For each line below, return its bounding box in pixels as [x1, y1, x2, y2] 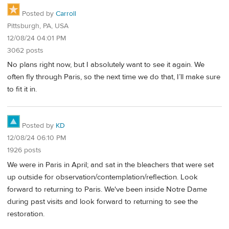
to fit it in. [7, 84, 37, 95]
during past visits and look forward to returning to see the [7, 196, 198, 207]
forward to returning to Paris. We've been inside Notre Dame [7, 184, 207, 194]
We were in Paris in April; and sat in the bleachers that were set [7, 159, 214, 170]
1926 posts [7, 146, 41, 155]
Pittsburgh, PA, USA [7, 21, 68, 31]
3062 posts [7, 45, 43, 55]
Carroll [56, 9, 76, 18]
